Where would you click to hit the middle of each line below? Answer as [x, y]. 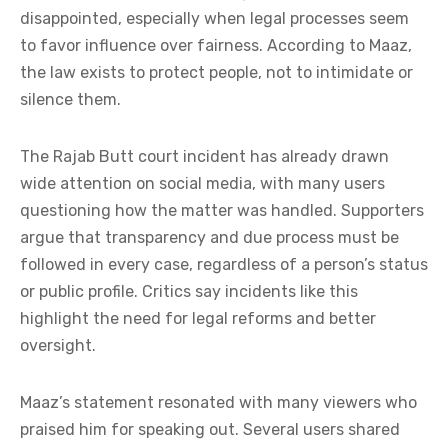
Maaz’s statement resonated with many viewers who [218, 402]
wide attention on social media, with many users [202, 183]
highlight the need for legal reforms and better [198, 318]
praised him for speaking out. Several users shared [210, 429]
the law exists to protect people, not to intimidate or [216, 72]
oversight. [58, 345]
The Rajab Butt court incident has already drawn [204, 156]
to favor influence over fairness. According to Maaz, [216, 45]
